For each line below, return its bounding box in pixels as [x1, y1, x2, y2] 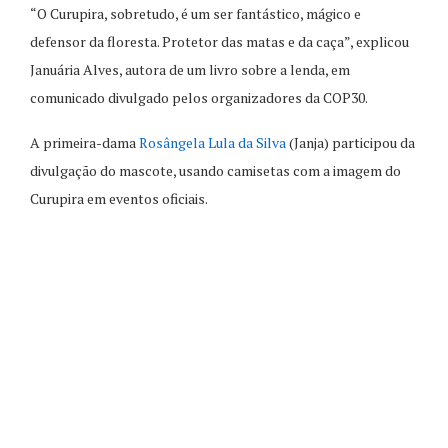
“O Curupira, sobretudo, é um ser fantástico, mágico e [30, 3, 361, 23]
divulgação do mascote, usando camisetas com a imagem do [30, 160, 401, 180]
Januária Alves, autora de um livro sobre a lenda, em [30, 59, 350, 79]
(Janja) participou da [286, 132, 415, 152]
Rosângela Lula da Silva [139, 132, 286, 152]
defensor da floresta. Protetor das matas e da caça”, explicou [30, 31, 409, 51]
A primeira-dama [30, 132, 139, 152]
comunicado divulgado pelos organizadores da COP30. [30, 87, 368, 107]
